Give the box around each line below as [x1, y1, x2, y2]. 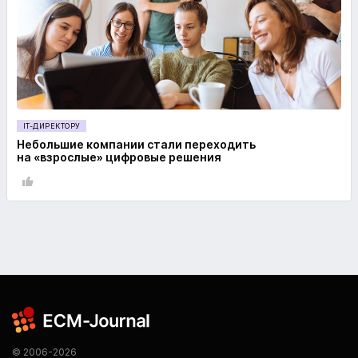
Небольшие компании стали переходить [17, 137, 256, 151]
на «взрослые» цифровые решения [17, 149, 221, 164]
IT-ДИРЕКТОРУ [23, 121, 81, 130]
